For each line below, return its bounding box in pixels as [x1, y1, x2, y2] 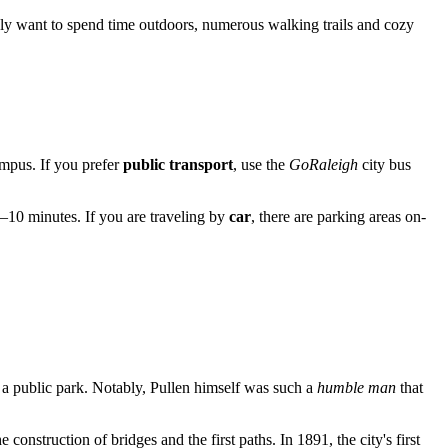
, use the [233, 155, 289, 173]
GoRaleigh [289, 155, 358, 173]
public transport [123, 155, 233, 173]
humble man [317, 379, 396, 397]
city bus [358, 155, 411, 173]
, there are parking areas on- [251, 207, 426, 225]
